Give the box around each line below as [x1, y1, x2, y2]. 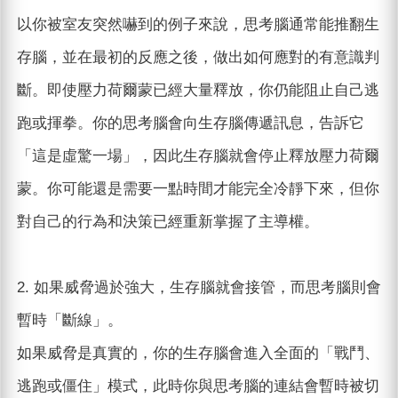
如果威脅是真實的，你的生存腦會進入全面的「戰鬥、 [16, 345, 379, 362]
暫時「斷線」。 [16, 312, 123, 330]
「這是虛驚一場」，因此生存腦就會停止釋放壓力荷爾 [16, 147, 379, 165]
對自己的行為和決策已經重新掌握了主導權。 [16, 213, 319, 231]
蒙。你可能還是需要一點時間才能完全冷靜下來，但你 [16, 180, 379, 198]
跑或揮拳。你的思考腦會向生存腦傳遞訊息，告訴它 [16, 115, 364, 132]
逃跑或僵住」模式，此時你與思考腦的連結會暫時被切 [16, 378, 379, 395]
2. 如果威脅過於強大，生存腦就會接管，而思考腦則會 [16, 279, 381, 297]
